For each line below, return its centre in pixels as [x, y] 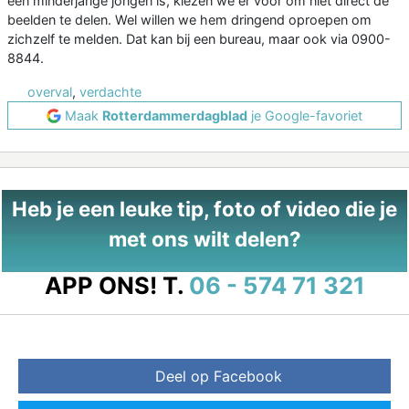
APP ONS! [100, 286]
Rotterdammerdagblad [175, 116]
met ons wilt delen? [204, 239]
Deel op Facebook [218, 377]
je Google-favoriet [305, 116]
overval [50, 92]
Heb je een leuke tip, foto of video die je [204, 209]
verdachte [110, 92]
